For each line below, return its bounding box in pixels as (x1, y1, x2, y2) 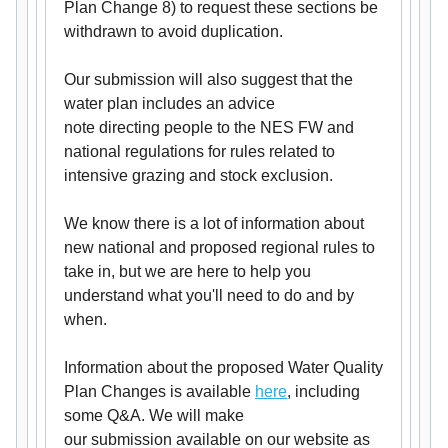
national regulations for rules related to (64, 143, 335, 160)
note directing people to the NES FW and (64, 119, 354, 136)
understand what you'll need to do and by (64, 287, 354, 304)
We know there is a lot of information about (64, 215, 364, 232)
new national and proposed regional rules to (64, 239, 375, 256)
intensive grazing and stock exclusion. (64, 167, 341, 184)
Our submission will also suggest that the (64, 71, 353, 88)
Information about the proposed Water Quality (64, 359, 383, 376)
